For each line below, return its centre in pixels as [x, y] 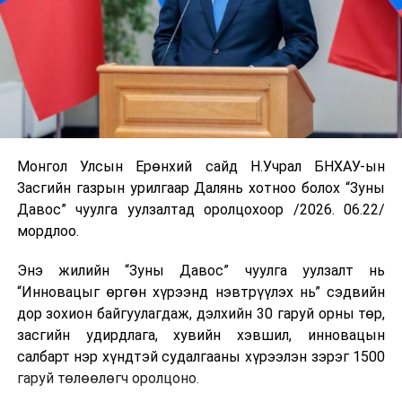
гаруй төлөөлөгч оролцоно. [108, 379]
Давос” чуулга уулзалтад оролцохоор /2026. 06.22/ [201, 210]
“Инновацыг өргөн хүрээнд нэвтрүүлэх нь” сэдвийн [201, 293]
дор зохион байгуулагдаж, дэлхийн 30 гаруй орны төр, [201, 314]
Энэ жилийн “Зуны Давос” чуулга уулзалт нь [201, 271]
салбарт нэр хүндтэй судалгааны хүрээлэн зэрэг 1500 [201, 357]
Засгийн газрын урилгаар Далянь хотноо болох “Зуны [201, 188]
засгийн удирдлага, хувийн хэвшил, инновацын [201, 336]
